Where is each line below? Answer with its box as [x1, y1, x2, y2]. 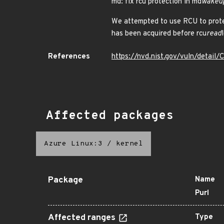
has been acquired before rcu [111, 29, 206, 38]
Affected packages [46, 108, 173, 123]
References [48, 52, 90, 61]
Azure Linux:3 [44, 139, 102, 148]
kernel [116, 139, 143, 148]
